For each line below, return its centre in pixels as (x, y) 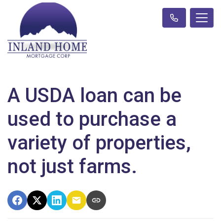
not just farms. (72, 166)
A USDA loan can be (94, 95)
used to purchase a (92, 119)
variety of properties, (99, 143)
